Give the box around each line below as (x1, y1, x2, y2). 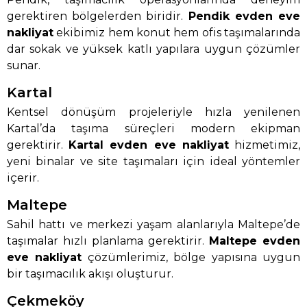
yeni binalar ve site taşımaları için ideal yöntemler (7, 155, 300, 169)
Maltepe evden (209, 234, 300, 248)
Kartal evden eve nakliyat (69, 138, 229, 152)
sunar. (7, 59, 40, 73)
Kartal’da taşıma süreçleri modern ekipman (7, 122, 300, 136)
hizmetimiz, (228, 138, 301, 152)
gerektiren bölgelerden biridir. (7, 10, 188, 23)
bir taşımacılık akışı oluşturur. (7, 267, 173, 281)
